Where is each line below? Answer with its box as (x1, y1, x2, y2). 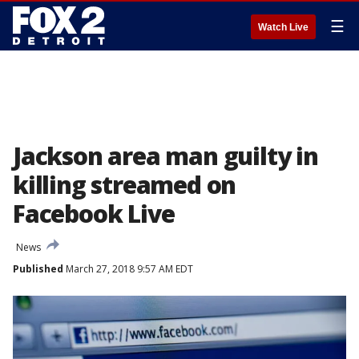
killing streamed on (13, 168, 236, 201)
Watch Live (258, 22, 309, 33)
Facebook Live (13, 197, 175, 230)
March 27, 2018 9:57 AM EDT (63, 262, 193, 276)
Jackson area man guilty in (13, 139, 318, 172)
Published (13, 262, 63, 276)
